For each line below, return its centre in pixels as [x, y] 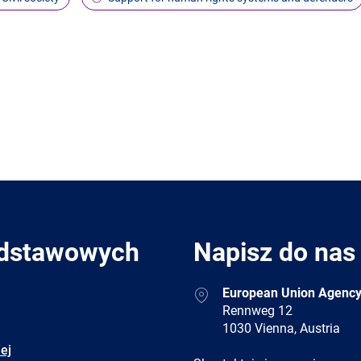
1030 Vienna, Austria [281, 328]
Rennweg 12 [257, 310]
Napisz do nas [274, 252]
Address [216, 292]
